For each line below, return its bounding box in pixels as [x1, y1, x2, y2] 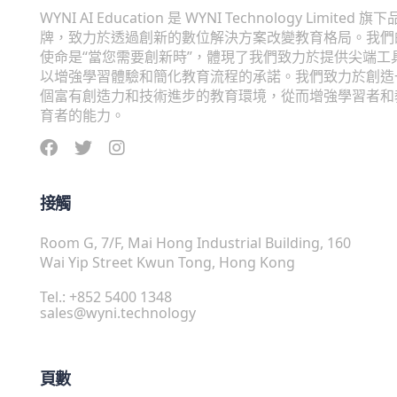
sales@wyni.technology [40, 303, 196, 323]
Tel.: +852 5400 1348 [40, 287, 172, 307]
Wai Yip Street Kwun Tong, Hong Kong [40, 253, 295, 272]
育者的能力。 [40, 105, 125, 125]
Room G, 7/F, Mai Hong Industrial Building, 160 [40, 233, 351, 253]
